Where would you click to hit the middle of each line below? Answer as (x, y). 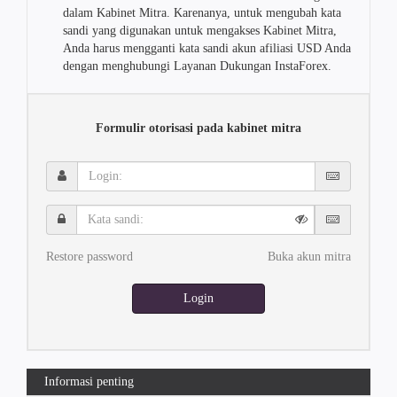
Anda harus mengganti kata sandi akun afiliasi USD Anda (207, 48)
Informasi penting (89, 381)
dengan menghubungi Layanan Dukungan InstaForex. (197, 66)
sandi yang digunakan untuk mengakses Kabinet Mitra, (200, 31)
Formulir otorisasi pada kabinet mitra (198, 128)
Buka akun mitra (309, 257)
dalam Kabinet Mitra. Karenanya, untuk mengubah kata (202, 13)
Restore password (90, 257)
